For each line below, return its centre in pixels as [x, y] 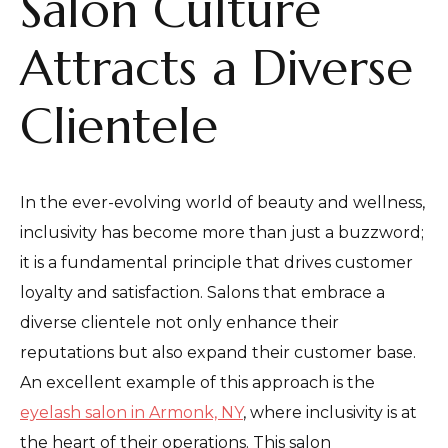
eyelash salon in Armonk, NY [131, 412]
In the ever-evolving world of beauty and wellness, [222, 202]
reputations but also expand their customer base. [218, 352]
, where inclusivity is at [330, 412]
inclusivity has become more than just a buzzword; [222, 232]
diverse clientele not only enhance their [179, 322]
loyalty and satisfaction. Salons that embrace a [202, 292]
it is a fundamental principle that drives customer [216, 262]
